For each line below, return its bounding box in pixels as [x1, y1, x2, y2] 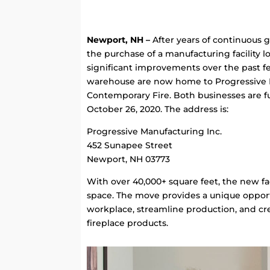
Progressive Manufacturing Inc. [87, 125, 222, 137]
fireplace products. [87, 217, 169, 228]
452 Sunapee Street [87, 139, 173, 151]
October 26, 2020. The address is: [87, 103, 229, 115]
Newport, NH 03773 [87, 153, 171, 165]
